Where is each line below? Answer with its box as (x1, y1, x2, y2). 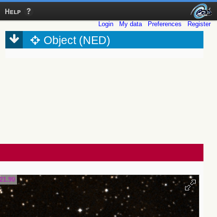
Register (187, 20, 211, 28)
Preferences (148, 20, 182, 28)
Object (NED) (44, 34, 111, 47)
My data (119, 20, 142, 28)
